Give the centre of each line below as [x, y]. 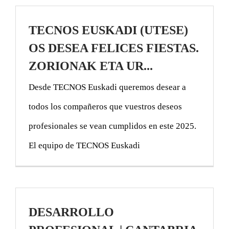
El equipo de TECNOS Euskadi [86, 145]
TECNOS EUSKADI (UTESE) [108, 30]
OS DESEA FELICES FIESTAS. [114, 48]
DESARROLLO [71, 212]
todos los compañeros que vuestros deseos [105, 106]
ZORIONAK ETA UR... [91, 66]
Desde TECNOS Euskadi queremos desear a [107, 87]
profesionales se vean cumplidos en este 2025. [112, 126]
